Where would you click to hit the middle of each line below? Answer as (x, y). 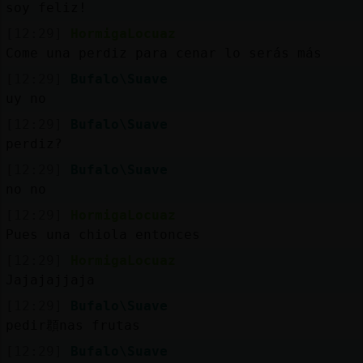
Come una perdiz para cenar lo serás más (163, 53)
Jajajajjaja (50, 280)
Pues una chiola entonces (102, 234)
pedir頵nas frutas (73, 325)
